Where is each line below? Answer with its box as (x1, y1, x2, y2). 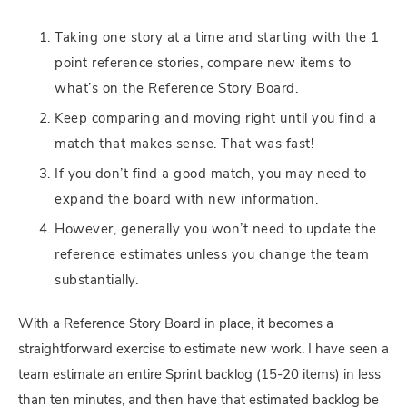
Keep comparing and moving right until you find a (55, 112, 376, 126)
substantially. (55, 273, 138, 288)
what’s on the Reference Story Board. (55, 82, 298, 96)
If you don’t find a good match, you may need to (55, 167, 367, 182)
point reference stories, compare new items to (55, 56, 352, 71)
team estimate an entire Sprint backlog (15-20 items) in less (18, 368, 381, 382)
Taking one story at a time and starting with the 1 (55, 31, 379, 45)
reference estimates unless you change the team (55, 248, 369, 263)
